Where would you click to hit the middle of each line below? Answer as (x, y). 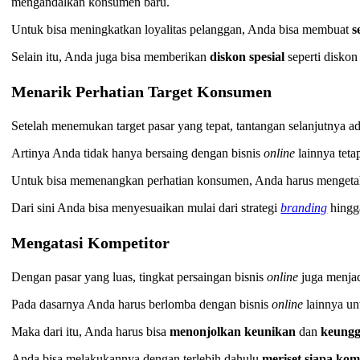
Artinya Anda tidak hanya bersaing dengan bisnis (138, 153)
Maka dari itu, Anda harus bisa (91, 332)
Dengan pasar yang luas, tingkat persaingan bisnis (139, 277)
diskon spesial (249, 57)
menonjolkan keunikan (233, 332)
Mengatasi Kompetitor (91, 243)
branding (304, 208)
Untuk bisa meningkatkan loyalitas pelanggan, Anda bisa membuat (182, 30)
